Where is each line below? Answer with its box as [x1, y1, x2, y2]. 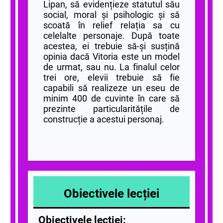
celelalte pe [43, 30, 93, 41]
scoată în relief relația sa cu [43, 19, 180, 30]
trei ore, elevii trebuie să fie [43, 72, 180, 83]
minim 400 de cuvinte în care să [43, 93, 180, 104]
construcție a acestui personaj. [43, 113, 164, 124]
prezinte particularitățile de [43, 103, 180, 114]
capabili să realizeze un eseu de [43, 82, 180, 93]
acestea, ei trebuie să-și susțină [43, 40, 180, 51]
